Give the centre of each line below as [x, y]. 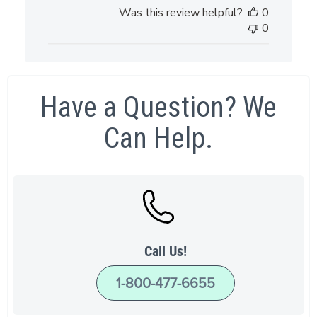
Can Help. [158, 138]
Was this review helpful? [181, 12]
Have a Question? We [158, 107]
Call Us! [166, 251]
